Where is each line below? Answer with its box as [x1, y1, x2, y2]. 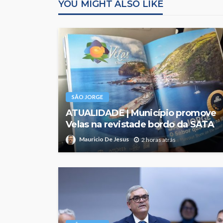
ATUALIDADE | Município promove [66, 107, 217, 118]
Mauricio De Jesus [79, 135, 129, 143]
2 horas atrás [141, 135, 176, 143]
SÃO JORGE [72, 93, 103, 100]
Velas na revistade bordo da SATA [66, 118, 214, 130]
